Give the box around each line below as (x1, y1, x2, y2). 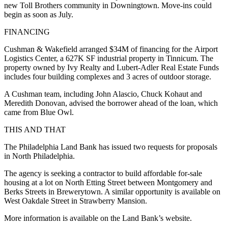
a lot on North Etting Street (39, 178, 126, 187)
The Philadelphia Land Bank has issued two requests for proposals (4, 142, 217, 151)
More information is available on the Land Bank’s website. (4, 213, 192, 222)
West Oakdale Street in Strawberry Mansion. (4, 196, 147, 205)
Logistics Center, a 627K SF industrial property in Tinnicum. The (4, 53, 213, 63)
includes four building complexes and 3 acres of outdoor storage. (4, 72, 211, 81)
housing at (4, 178, 39, 187)
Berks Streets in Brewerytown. (4, 187, 104, 196)
